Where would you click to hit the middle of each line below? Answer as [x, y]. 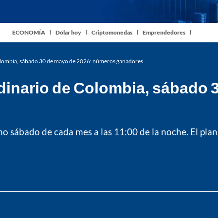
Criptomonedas [112, 33]
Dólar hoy [68, 33]
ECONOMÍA [29, 33]
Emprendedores [164, 33]
